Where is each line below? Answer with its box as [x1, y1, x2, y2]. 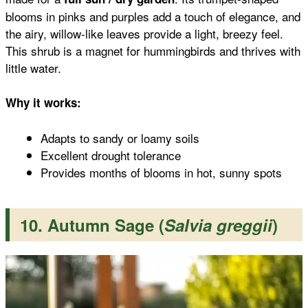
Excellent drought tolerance [41, 146, 181, 164]
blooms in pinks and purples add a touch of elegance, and [5, 7, 300, 25]
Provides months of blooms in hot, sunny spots [41, 163, 282, 181]
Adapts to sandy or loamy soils [41, 129, 199, 146]
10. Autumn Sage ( [20, 212, 164, 236]
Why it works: [5, 94, 81, 111]
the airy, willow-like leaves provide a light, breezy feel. [5, 24, 283, 42]
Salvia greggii [164, 212, 272, 236]
